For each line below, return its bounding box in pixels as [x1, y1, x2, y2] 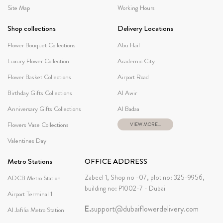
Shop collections [7, 23, 56, 34]
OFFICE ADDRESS [84, 156, 147, 167]
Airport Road [117, 72, 149, 82]
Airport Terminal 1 [7, 189, 52, 199]
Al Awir [117, 88, 137, 98]
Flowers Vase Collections [7, 120, 69, 130]
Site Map [7, 3, 30, 13]
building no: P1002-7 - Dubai [84, 183, 165, 194]
